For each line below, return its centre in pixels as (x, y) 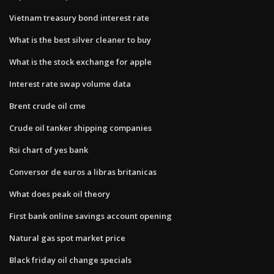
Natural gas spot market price (67, 238)
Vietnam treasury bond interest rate (79, 17)
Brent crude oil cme (47, 106)
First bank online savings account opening (91, 216)
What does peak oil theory (60, 194)
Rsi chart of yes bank (49, 150)
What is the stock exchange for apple (80, 61)
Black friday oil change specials (70, 260)
